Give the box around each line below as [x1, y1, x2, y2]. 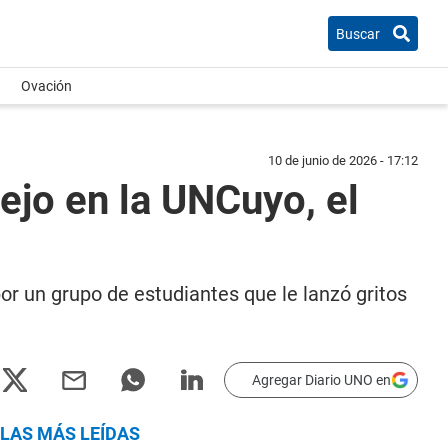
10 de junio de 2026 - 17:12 [268, 153, 418, 168]
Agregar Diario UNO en [252, 372, 391, 388]
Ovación [21, 78, 72, 94]
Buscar [336, 25, 380, 42]
